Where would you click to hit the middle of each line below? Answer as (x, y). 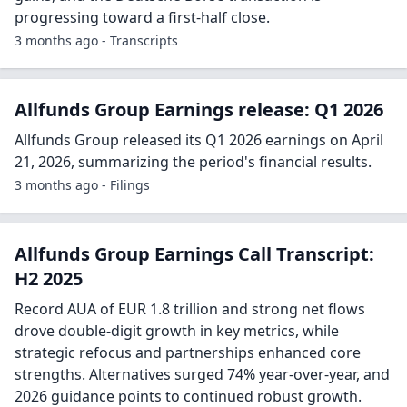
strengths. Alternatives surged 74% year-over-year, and (202, 374)
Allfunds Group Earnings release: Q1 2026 (199, 109)
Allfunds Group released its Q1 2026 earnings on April (199, 140)
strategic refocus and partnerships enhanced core (188, 352)
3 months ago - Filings (82, 185)
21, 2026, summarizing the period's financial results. (193, 162)
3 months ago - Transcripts (96, 40)
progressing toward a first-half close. (142, 17)
